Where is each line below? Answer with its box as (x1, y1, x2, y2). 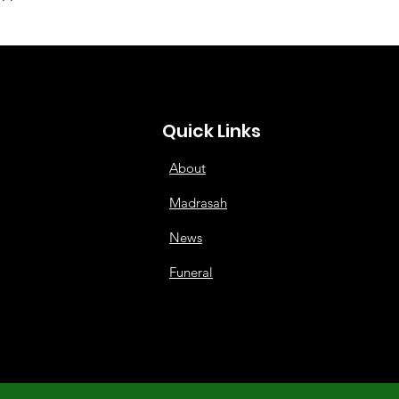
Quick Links (162, 118, 262, 143)
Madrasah (169, 194, 228, 211)
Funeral (169, 264, 214, 281)
